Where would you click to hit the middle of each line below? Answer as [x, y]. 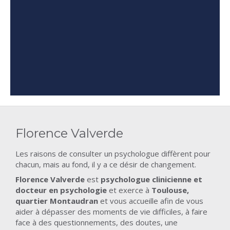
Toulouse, [170, 190]
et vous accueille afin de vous [151, 201]
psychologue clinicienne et [151, 179]
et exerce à [130, 190]
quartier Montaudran [57, 201]
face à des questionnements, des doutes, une [97, 222]
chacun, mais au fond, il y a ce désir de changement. [106, 164]
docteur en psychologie [62, 190]
